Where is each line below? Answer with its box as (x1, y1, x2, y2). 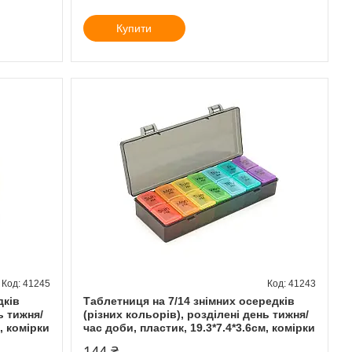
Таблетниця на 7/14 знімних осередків (82, 294, 295, 307)
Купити (116, 21, 152, 35)
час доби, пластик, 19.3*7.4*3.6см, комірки (82, 321, 315, 334)
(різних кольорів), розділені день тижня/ (82, 307, 309, 321)
